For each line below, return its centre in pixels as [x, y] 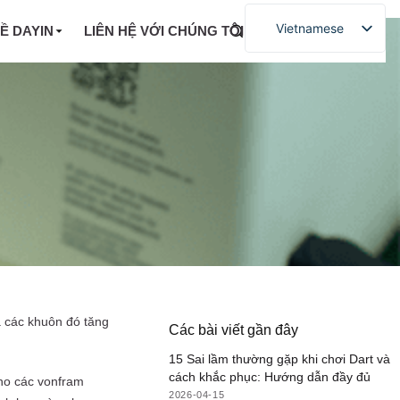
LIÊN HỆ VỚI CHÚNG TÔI [163, 31]
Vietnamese [310, 28]
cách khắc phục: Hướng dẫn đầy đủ [270, 377]
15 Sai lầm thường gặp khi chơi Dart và [280, 359]
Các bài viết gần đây [234, 330]
